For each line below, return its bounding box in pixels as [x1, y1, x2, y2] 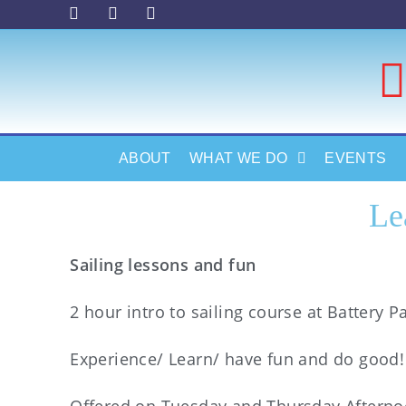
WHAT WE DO [188, 150, 288, 166]
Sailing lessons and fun [70, 254, 256, 275]
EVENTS [324, 150, 387, 166]
